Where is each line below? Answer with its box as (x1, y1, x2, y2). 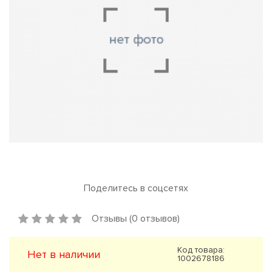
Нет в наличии (27, 248, 100, 261)
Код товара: (177, 245, 225, 255)
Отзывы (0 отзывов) (92, 212, 180, 225)
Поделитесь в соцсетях (84, 182, 188, 194)
